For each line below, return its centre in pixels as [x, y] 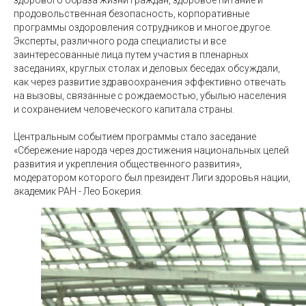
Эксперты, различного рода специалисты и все [120, 41]
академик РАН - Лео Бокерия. [78, 191]
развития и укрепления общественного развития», [128, 164]
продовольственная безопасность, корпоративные [131, 14]
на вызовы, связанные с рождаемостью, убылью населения [150, 96]
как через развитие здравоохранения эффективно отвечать [150, 82]
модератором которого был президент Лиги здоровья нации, [152, 178]
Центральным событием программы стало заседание [135, 137]
